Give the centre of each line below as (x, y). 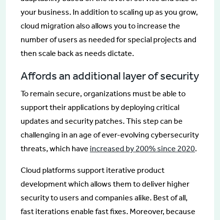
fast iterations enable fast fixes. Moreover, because (108, 211)
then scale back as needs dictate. (77, 53)
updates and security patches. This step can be (102, 121)
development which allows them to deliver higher (105, 184)
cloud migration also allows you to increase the (100, 26)
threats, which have (55, 148)
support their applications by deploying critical (100, 107)
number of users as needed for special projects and (109, 39)
